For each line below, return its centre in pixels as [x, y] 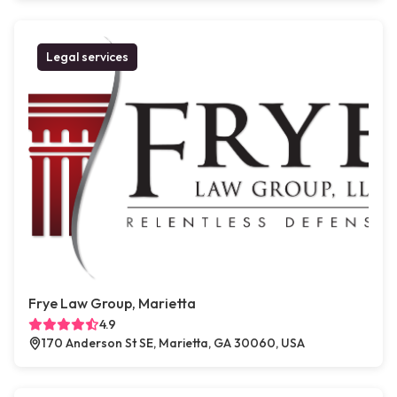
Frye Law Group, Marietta [112, 304]
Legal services [87, 57]
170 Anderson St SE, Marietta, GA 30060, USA [173, 343]
